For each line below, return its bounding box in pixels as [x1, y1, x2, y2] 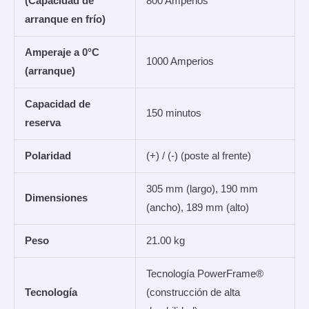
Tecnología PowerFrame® [146, 268, 263, 279]
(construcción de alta [146, 286, 240, 298]
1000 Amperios [146, 55, 214, 67]
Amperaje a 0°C [24, 46, 99, 58]
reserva [24, 117, 61, 128]
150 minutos [146, 107, 201, 119]
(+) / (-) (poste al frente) [146, 150, 251, 161]
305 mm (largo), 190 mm [146, 183, 258, 195]
